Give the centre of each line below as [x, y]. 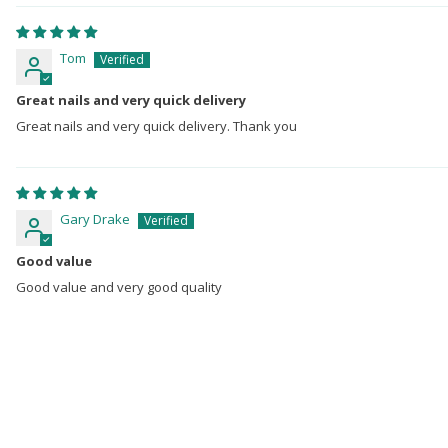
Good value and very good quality [119, 286]
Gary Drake [95, 218]
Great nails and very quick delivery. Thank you [156, 125]
